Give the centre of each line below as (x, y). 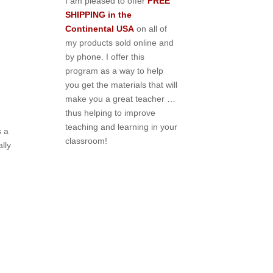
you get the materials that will (122, 85)
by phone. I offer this (105, 57)
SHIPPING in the (99, 15)
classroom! (87, 141)
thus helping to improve (111, 113)
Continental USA (100, 29)
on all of (151, 29)
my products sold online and (120, 43)
